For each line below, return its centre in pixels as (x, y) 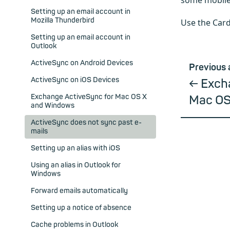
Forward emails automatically (79, 191)
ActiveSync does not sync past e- (86, 123)
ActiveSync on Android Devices (82, 63)
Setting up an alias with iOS (75, 148)
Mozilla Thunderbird (63, 21)
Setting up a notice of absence (81, 208)
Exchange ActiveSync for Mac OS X (89, 97)
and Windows (53, 106)
